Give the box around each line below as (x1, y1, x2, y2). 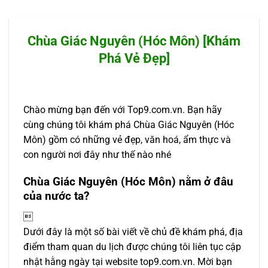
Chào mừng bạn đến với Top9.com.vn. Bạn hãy (23, 104, 222, 116)
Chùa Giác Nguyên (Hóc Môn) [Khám (28, 33, 240, 48)
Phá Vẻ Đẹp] (98, 50, 170, 66)
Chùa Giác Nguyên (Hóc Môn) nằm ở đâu (23, 174, 233, 188)
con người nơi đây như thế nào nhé (23, 149, 171, 161)
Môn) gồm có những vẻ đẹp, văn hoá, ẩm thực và (23, 134, 231, 146)
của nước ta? (23, 188, 89, 203)
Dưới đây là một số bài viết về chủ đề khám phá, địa (23, 226, 243, 237)
